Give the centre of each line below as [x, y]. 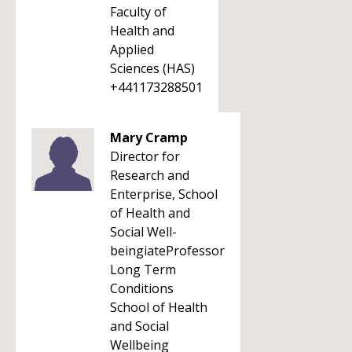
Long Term [143, 269]
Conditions [142, 288]
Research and [150, 175]
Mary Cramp [149, 137]
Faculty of [138, 12]
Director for [145, 156]
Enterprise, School [164, 194]
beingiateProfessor [167, 251]
